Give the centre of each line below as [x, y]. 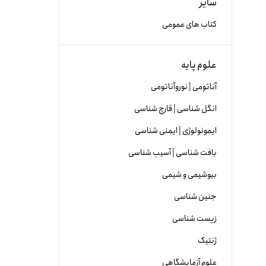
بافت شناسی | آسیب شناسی [172, 153]
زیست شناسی [194, 218]
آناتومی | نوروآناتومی [184, 87]
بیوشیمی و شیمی [189, 175]
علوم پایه [199, 65]
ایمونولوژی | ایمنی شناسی [176, 131]
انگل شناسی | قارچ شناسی [175, 109]
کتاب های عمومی [189, 24]
